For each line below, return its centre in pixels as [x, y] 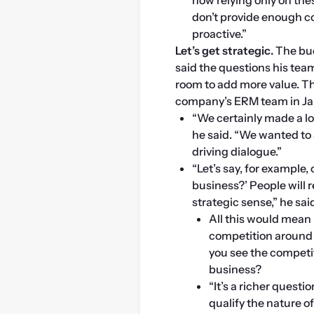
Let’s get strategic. [224, 50]
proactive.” [219, 33]
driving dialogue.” [237, 151]
